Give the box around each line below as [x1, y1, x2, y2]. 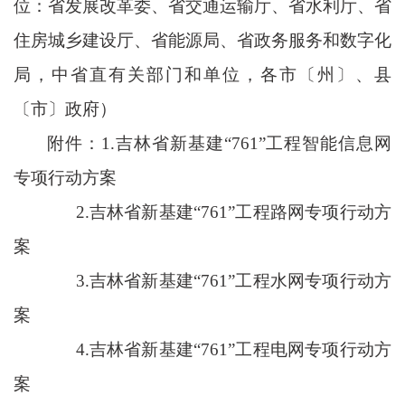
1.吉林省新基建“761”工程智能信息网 [101, 133, 391, 153]
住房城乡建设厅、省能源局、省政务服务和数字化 [14, 30, 391, 50]
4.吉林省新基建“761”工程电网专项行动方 [47, 339, 391, 359]
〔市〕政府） [14, 99, 117, 118]
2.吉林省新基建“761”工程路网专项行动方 [47, 202, 391, 221]
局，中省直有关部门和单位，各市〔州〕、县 [14, 64, 391, 84]
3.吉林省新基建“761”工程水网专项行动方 [47, 270, 391, 290]
